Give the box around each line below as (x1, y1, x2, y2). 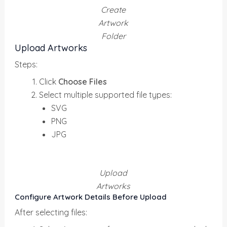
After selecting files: (15, 207, 88, 217)
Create (101, 5, 126, 15)
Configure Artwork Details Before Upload (15, 192, 167, 202)
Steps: (15, 59, 38, 69)
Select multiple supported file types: (39, 90, 172, 100)
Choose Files (58, 77, 107, 87)
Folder (101, 31, 126, 41)
